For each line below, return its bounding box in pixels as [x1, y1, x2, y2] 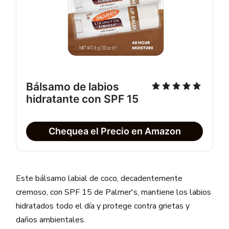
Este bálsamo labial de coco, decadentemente [16, 173, 183, 185]
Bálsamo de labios [26, 80, 120, 94]
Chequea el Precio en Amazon [48, 126, 181, 137]
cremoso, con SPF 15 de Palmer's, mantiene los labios [16, 187, 212, 198]
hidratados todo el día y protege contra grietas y [16, 200, 190, 212]
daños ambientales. [16, 214, 86, 226]
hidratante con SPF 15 [26, 93, 139, 106]
